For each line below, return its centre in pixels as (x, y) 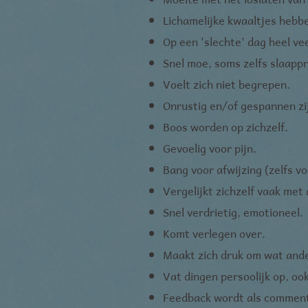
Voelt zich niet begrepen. (227, 84)
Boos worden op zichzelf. (225, 126)
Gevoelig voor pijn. (210, 148)
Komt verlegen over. (214, 233)
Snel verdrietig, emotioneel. (233, 212)
